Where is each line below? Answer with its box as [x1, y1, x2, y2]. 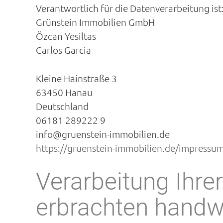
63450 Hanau [36, 86, 93, 98]
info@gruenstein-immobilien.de [36, 127, 170, 140]
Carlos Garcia [36, 44, 91, 56]
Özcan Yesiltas [36, 30, 96, 42]
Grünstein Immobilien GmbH [36, 16, 155, 28]
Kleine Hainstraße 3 [36, 72, 117, 84]
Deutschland [36, 100, 89, 112]
